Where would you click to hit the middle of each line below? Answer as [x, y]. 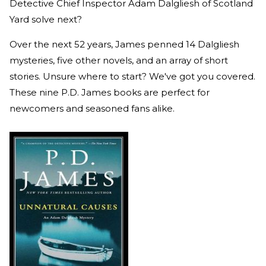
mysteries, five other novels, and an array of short [119, 61]
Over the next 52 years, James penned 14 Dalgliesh [124, 45]
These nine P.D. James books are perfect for [110, 93]
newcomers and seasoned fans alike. [92, 109]
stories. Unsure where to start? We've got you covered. [132, 77]
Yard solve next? [46, 20]
